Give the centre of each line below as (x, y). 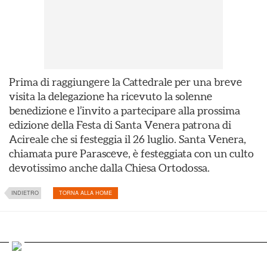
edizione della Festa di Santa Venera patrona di (120, 125)
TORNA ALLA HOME (86, 193)
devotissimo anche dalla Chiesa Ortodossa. (109, 168)
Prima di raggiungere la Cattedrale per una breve (125, 82)
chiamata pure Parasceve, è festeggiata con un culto (131, 153)
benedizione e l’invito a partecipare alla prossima (125, 111)
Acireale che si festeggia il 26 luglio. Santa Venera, (128, 139)
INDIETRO (25, 193)
